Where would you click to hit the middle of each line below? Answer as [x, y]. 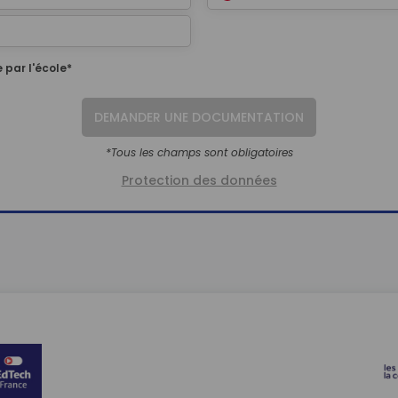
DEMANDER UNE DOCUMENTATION [199, 117]
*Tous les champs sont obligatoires [199, 152]
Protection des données [199, 180]
